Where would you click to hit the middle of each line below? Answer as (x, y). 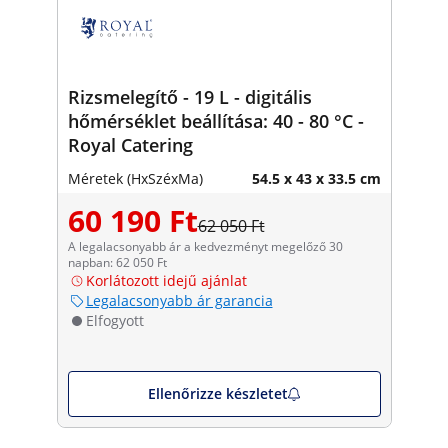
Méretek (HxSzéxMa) (135, 178)
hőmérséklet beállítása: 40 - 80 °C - (215, 120)
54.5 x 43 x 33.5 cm (316, 178)
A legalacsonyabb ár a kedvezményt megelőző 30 (205, 246)
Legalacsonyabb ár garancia (179, 300)
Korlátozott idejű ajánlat (166, 280)
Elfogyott (114, 320)
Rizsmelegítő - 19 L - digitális (189, 96)
